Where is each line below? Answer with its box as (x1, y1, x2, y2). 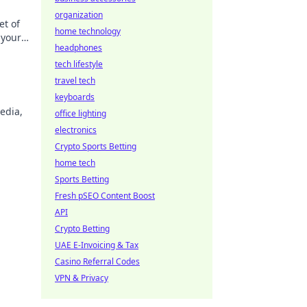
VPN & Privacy (55, 272, 108, 284)
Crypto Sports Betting (55, 140, 136, 152)
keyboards (55, 91, 95, 103)
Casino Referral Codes (55, 256, 140, 267)
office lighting (55, 108, 106, 119)
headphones (55, 42, 102, 53)
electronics (55, 124, 97, 136)
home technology (55, 25, 121, 37)
